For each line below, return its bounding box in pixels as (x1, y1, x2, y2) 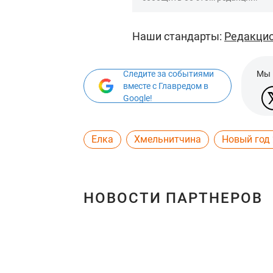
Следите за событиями (123, 69, 214, 79)
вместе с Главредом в (123, 81, 208, 91)
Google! (123, 93, 152, 103)
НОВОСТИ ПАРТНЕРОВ (83, 190, 263, 207)
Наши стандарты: (132, 30, 224, 43)
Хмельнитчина (134, 133, 201, 145)
